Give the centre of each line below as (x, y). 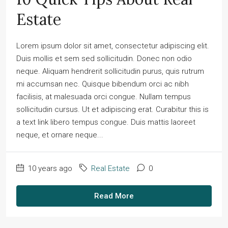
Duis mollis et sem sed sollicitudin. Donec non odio (104, 59)
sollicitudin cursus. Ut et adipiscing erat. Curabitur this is (112, 110)
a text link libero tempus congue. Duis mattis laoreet (106, 122)
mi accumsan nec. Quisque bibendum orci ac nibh (103, 84)
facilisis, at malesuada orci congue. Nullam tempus (104, 97)
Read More (114, 196)
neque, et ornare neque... (60, 135)
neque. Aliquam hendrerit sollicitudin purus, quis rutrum (110, 72)
